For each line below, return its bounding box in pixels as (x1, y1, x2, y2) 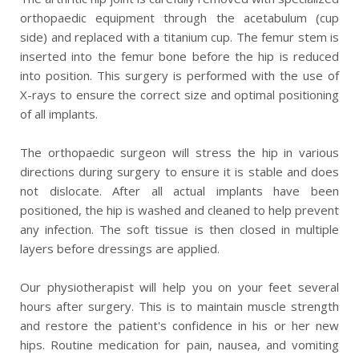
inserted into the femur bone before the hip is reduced (20, 47, 339, 64)
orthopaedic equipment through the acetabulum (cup (20, 9, 339, 26)
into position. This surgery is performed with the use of (20, 67, 339, 83)
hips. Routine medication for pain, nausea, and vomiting (20, 336, 339, 353)
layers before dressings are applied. (20, 240, 220, 256)
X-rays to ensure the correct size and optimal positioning (20, 86, 339, 103)
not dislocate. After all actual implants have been (20, 182, 339, 199)
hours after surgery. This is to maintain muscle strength (20, 297, 339, 314)
